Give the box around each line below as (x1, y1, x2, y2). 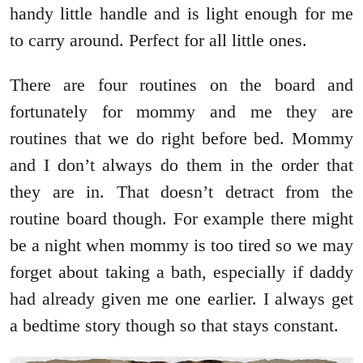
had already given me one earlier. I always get (10, 288, 353, 310)
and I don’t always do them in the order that (10, 155, 353, 176)
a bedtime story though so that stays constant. (10, 315, 344, 336)
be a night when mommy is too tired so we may (10, 235, 353, 256)
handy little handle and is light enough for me (10, 3, 353, 24)
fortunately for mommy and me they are (10, 101, 353, 122)
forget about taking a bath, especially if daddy (10, 262, 353, 283)
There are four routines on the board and (10, 75, 353, 96)
